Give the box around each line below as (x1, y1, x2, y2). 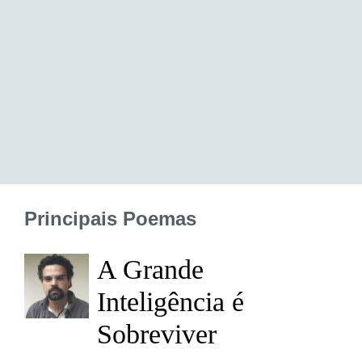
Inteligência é (97, 287, 244, 317)
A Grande (97, 255, 204, 284)
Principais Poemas (24, 208, 196, 229)
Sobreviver (97, 319, 217, 349)
